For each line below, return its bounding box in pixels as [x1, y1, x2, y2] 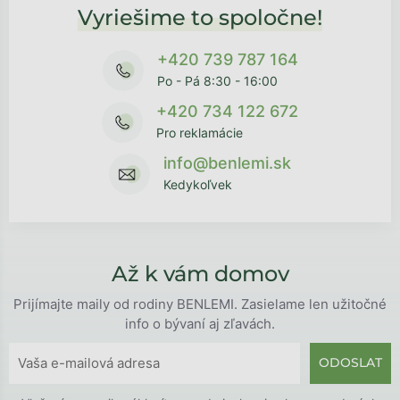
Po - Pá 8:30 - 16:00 [156, 72, 278, 88]
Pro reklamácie [156, 124, 243, 140]
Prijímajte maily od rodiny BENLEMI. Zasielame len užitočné [13, 295, 387, 312]
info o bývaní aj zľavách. [125, 314, 275, 332]
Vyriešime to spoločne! [78, 4, 322, 30]
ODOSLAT [319, 354, 382, 371]
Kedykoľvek [163, 176, 232, 192]
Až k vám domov [111, 260, 289, 287]
